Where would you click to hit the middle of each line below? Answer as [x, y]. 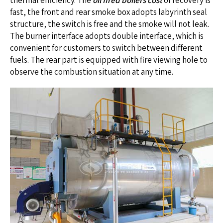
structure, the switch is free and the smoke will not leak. [110, 24]
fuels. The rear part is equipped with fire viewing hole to [109, 60]
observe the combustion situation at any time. [92, 72]
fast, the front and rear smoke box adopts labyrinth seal [109, 12]
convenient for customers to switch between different [106, 48]
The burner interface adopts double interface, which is [107, 36]
